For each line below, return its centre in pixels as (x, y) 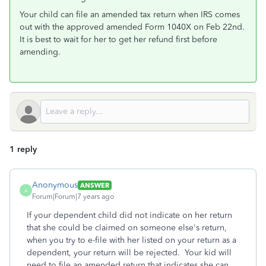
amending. (40, 52)
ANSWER (95, 185)
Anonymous (55, 185)
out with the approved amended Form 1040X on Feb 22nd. (132, 27)
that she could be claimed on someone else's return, (127, 228)
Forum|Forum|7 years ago (73, 197)
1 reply (23, 149)
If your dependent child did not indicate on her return (129, 215)
